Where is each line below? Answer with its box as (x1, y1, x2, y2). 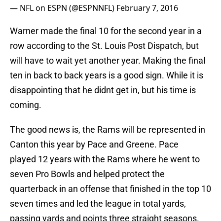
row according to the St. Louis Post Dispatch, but (10, 40, 199, 51)
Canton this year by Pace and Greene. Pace (10, 139, 179, 150)
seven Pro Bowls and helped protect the (10, 169, 165, 180)
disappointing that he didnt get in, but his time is (10, 85, 196, 96)
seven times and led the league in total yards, (10, 198, 186, 209)
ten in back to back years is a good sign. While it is (10, 70, 203, 81)
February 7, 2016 (116, 2, 178, 14)
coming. (10, 100, 41, 110)
